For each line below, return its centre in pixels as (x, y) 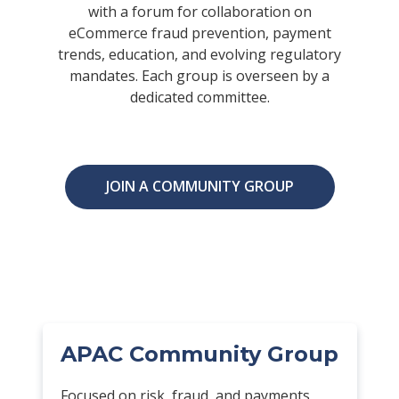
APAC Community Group (199, 354)
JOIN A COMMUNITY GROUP (199, 186)
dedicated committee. (199, 97)
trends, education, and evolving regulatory (199, 54)
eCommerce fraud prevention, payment (199, 33)
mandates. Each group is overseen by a (199, 75)
